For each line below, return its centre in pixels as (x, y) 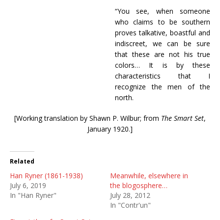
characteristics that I (163, 76)
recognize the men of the (163, 87)
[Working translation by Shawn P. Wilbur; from (88, 118)
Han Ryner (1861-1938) (46, 176)
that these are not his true (163, 54)
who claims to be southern (163, 22)
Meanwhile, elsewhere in (149, 176)
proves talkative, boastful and (163, 33)
